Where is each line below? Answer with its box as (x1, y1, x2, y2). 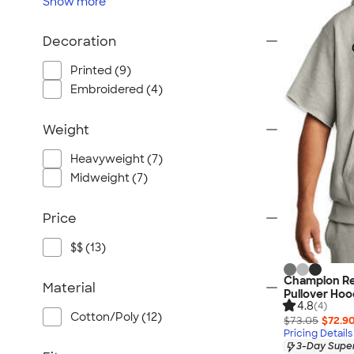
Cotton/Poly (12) (70, 310, 162, 324)
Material (43, 280, 96, 296)
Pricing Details (284, 327, 352, 341)
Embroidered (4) (70, 82, 163, 96)
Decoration (43, 33, 116, 50)
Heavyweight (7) (70, 152, 163, 166)
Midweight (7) (70, 171, 148, 185)
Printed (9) (70, 63, 131, 77)
